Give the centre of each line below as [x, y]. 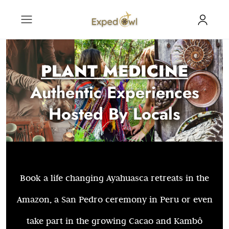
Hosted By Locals [114, 114]
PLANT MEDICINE [114, 71]
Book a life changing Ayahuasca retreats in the [114, 178]
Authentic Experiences [114, 93]
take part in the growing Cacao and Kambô [114, 221]
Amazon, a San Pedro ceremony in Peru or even [114, 199]
